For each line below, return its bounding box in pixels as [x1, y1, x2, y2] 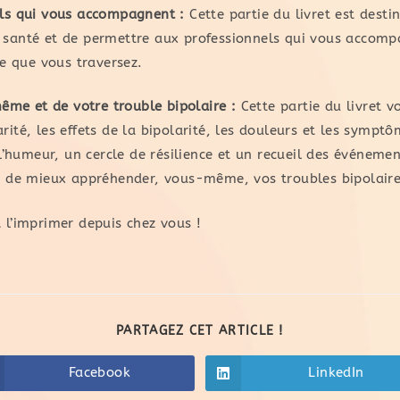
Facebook [68, 364, 131, 380]
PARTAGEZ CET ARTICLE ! [116, 322, 284, 338]
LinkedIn [308, 364, 364, 380]
